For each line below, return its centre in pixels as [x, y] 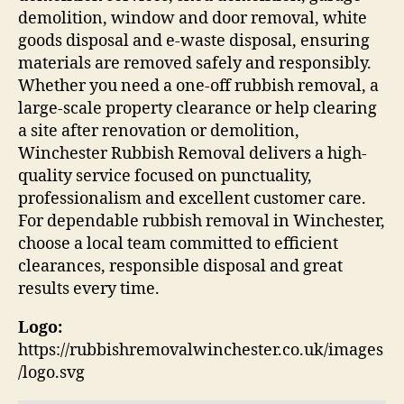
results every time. [89, 289]
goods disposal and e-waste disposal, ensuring [194, 41]
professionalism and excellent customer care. [192, 198]
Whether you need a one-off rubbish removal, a [198, 86]
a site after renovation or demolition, [159, 131]
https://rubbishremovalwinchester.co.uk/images [201, 350]
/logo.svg [51, 372]
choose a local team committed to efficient [178, 243]
